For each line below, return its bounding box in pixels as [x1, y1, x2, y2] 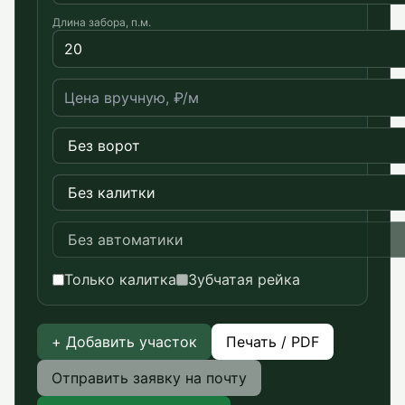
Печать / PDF [226, 333, 319, 351]
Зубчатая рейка [188, 270, 300, 288]
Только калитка [64, 270, 176, 288]
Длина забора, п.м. [52, 15, 151, 29]
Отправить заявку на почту [52, 369, 247, 387]
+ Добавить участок [52, 333, 197, 351]
